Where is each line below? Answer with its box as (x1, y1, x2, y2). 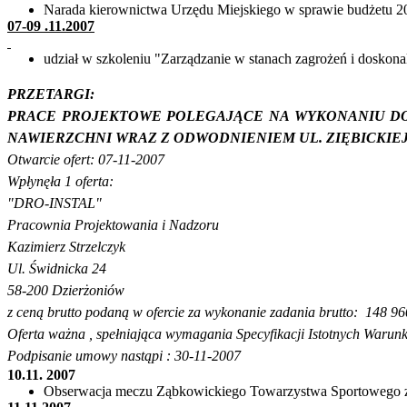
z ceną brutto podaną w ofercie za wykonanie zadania (7, 304, 319, 321)
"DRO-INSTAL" (7, 195, 102, 212)
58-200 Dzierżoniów (7, 283, 124, 299)
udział (44, 51, 78, 67)
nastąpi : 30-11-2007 (121, 348, 241, 364)
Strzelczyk (69, 239, 125, 255)
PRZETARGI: (7, 86, 94, 103)
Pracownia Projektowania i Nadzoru (7, 217, 219, 233)
